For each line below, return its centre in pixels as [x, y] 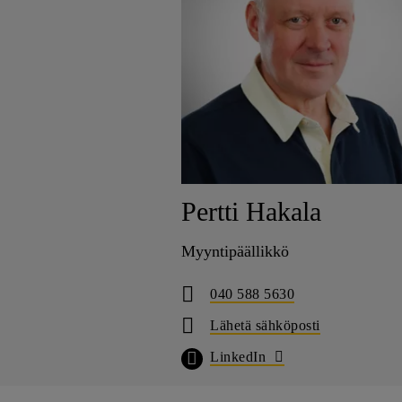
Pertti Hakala [251, 211]
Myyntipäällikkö [235, 251]
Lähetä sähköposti [265, 325]
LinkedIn [238, 356]
